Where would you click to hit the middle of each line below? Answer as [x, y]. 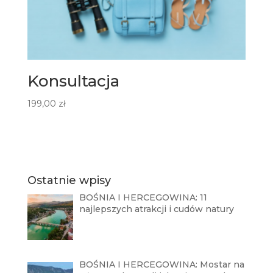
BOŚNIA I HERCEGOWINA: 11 [144, 197]
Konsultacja [73, 81]
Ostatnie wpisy [69, 180]
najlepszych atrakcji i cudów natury [157, 209]
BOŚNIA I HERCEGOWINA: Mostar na [162, 265]
